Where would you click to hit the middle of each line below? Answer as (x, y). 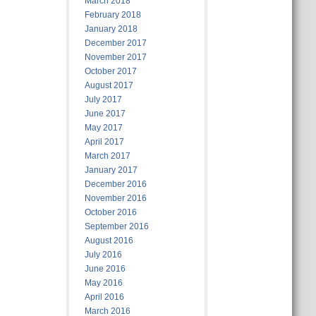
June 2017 (105, 114)
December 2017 (115, 43)
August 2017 (109, 85)
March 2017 (107, 156)
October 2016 (110, 212)
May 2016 (103, 283)
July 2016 (103, 255)
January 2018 (111, 29)
